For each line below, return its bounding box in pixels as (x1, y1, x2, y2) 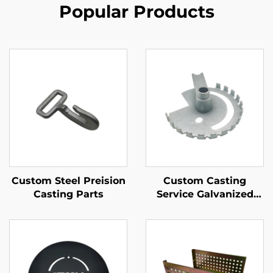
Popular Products (58, 1, 214, 22)
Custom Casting (163, 175, 246, 186)
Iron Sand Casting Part (146, 202, 263, 213)
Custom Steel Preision (11, 175, 126, 186)
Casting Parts (33, 188, 104, 200)
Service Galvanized (156, 188, 253, 200)
